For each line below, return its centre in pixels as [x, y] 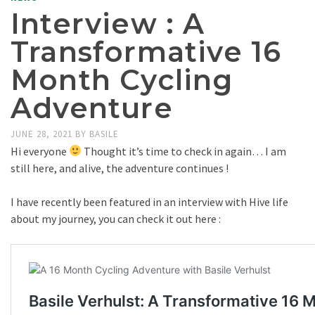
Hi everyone [40, 151]
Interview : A [108, 23]
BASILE [104, 134]
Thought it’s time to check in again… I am [184, 151]
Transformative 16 [146, 51]
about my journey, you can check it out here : [116, 218]
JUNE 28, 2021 [43, 134]
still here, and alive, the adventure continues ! [120, 168]
